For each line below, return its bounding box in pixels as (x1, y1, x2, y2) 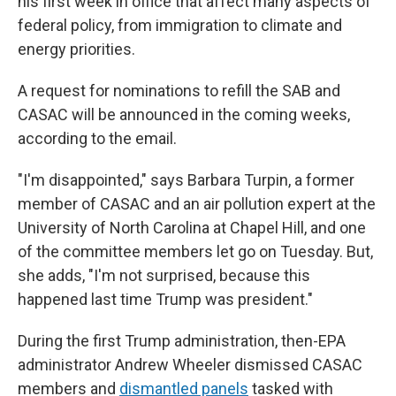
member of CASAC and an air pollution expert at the (18, 194, 376, 213)
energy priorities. (18, 40, 135, 58)
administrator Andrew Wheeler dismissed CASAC (18, 355, 362, 374)
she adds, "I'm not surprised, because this (18, 266, 310, 285)
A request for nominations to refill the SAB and (18, 81, 340, 100)
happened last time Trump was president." (18, 290, 313, 308)
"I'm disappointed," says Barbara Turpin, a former (18, 171, 354, 189)
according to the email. (18, 129, 177, 148)
